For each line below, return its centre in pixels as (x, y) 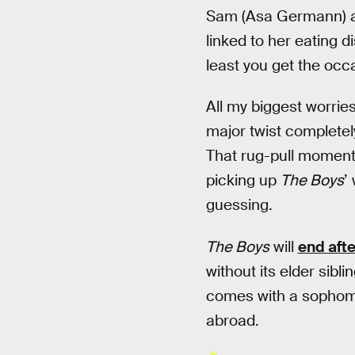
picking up (243, 181)
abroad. (232, 320)
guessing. (239, 205)
